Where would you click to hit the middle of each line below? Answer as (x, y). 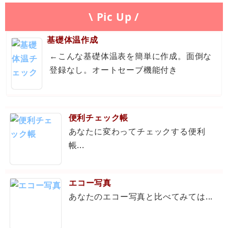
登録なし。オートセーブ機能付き (114, 70)
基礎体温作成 (73, 40)
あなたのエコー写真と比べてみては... (141, 197)
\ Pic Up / (114, 17)
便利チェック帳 (98, 118)
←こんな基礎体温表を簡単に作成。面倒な (131, 56)
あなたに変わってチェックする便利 (137, 132)
